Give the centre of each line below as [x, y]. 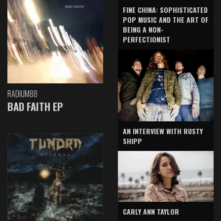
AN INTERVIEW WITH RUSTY [163, 131]
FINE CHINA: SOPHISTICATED [165, 10]
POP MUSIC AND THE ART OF [166, 20]
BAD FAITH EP [35, 106]
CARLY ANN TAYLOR [151, 212]
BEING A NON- [143, 30]
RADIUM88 [22, 94]
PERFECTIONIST [147, 39]
